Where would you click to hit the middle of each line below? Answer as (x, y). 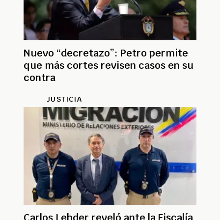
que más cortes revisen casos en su (109, 66)
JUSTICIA (64, 99)
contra (40, 78)
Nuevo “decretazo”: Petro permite (106, 53)
